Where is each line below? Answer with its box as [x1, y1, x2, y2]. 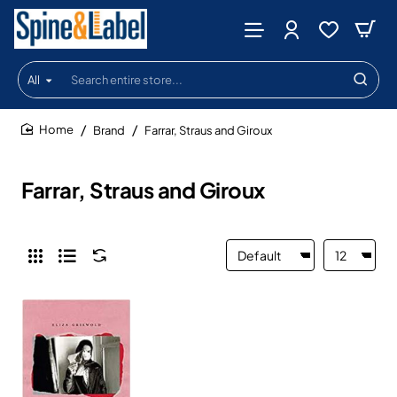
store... [18, 112, 62, 129]
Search [18, 78, 63, 96]
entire [18, 95, 54, 113]
